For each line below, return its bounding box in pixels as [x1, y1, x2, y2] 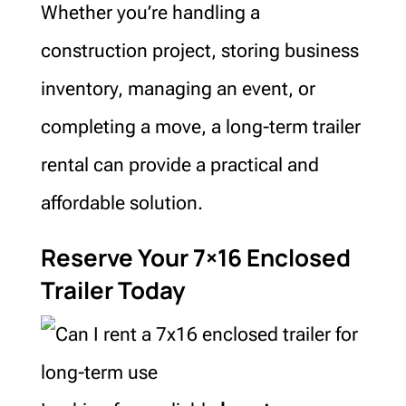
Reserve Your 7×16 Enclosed [40, 240, 351, 274]
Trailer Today [40, 273, 186, 306]
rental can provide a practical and [40, 153, 319, 176]
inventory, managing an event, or [40, 77, 315, 100]
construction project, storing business [40, 39, 359, 62]
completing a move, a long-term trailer [40, 115, 361, 138]
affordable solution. [40, 191, 203, 214]
